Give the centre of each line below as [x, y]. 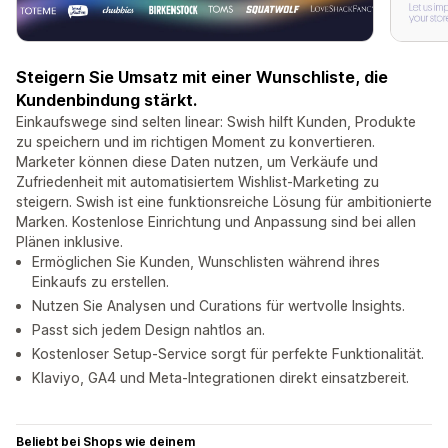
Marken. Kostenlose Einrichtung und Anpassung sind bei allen [216, 222]
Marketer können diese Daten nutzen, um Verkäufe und [197, 162]
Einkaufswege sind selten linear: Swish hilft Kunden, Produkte [216, 122]
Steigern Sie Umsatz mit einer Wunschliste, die [202, 77]
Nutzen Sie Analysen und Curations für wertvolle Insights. [218, 306]
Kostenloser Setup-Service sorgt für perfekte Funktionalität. [228, 354]
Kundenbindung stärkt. [106, 100]
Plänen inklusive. [69, 242]
